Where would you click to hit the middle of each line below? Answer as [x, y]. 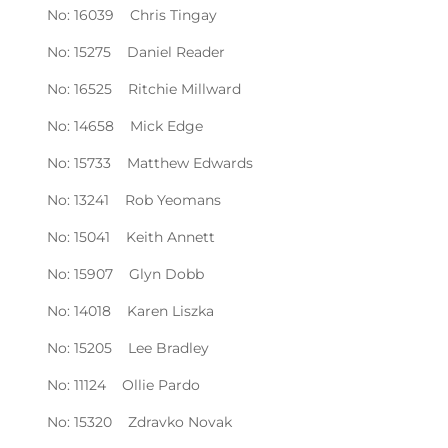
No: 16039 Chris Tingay [132, 14]
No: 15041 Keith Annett [131, 236]
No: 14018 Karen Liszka [131, 310]
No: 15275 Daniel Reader [136, 51]
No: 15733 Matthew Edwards [150, 162]
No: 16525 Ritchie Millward [144, 88]
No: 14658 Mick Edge [125, 125]
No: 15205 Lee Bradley [128, 347]
